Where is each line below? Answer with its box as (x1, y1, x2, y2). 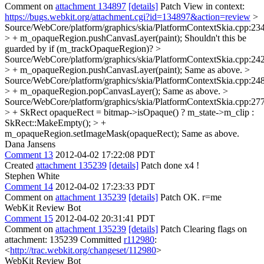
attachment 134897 (55, 1, 126, 11)
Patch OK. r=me (158, 192, 222, 202)
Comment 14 (5, 181, 53, 192)
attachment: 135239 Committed (5, 235, 124, 245)
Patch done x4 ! (138, 160, 199, 170)
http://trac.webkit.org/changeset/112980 (10, 245, 156, 255)
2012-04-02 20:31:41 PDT (55, 213, 155, 223)
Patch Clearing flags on (158, 224, 247, 234)
